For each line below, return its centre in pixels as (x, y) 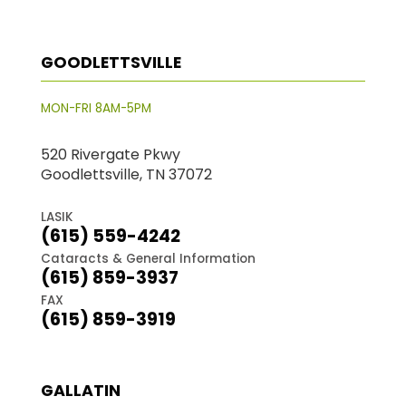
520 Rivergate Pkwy (110, 154)
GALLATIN (80, 390)
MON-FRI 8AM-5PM (96, 108)
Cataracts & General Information (148, 258)
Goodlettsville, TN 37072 (126, 174)
